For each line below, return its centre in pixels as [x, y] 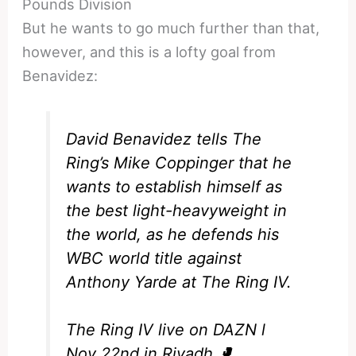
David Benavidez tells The [164, 139]
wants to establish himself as [174, 186]
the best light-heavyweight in [177, 210]
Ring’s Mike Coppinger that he [179, 163]
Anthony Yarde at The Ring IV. [179, 282]
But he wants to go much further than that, [171, 27]
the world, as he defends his [173, 234]
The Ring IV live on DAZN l [166, 329]
